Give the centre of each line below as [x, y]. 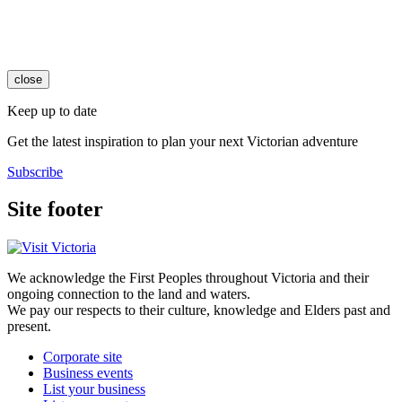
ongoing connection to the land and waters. [129, 294]
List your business [94, 389]
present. [29, 327]
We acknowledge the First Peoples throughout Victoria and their [188, 278]
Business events [88, 373]
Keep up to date [52, 110]
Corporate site [83, 357]
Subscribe [35, 171]
